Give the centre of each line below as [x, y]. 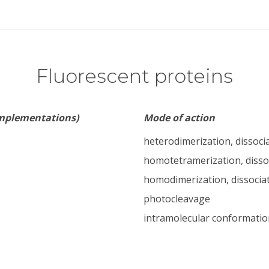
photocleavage [177, 199]
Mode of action [179, 118]
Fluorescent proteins [134, 76]
